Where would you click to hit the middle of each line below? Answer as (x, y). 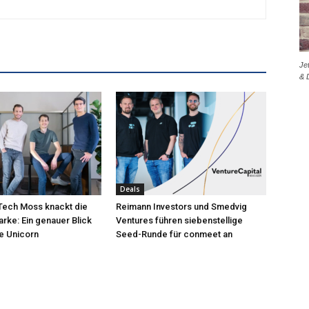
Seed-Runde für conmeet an (174, 234)
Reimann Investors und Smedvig (181, 207)
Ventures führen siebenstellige (179, 220)
